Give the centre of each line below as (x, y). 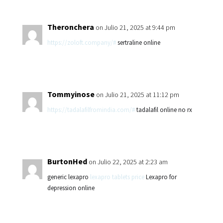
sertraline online (138, 43)
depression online (71, 188)
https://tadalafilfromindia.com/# (91, 110)
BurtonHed (67, 161)
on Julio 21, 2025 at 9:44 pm (135, 27)
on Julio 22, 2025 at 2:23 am (128, 162)
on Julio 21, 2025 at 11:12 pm (137, 95)
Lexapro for (160, 177)
